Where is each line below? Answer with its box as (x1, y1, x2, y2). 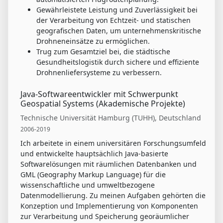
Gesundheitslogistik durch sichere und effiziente (36, 57, 199, 67)
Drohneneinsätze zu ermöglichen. (36, 36, 150, 46)
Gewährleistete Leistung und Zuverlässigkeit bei (36, 5, 198, 15)
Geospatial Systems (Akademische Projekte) (20, 98, 185, 110)
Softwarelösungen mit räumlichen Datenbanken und (20, 159, 197, 169)
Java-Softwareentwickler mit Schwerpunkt (20, 89, 178, 100)
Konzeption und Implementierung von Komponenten (20, 201, 198, 211)
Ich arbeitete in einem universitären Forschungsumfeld (20, 138, 206, 148)
